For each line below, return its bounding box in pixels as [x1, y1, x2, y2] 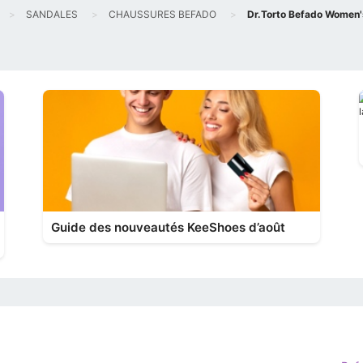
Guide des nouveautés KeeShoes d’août [51, 220, 285, 235]
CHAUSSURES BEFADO [109, 8, 216, 20]
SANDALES [26, 8, 78, 20]
